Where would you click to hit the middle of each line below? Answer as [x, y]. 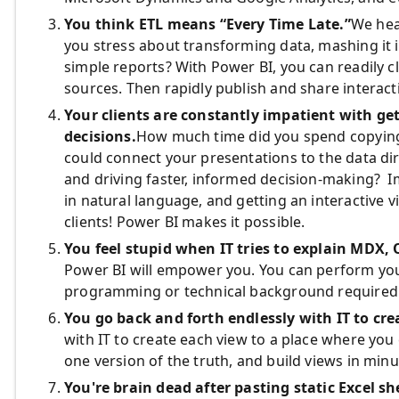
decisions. [100, 136]
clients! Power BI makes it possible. [185, 221]
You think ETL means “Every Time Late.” [208, 24]
